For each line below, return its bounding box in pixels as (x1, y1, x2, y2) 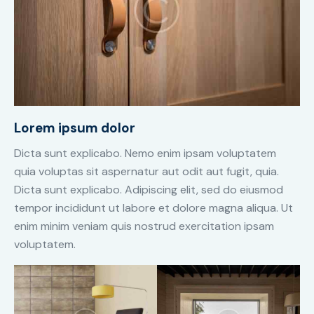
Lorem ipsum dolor (14, 119, 135, 137)
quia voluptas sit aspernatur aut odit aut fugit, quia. (14, 164, 279, 179)
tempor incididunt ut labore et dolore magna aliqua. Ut (14, 200, 293, 216)
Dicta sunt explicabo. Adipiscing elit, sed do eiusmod (14, 182, 283, 198)
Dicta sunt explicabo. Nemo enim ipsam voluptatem (14, 146, 276, 161)
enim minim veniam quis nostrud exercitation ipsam (14, 219, 274, 234)
